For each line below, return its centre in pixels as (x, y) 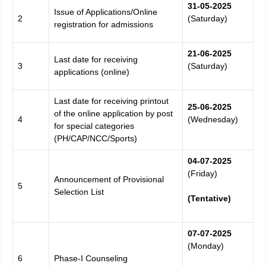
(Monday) (206, 246)
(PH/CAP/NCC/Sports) (96, 139)
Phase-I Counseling (91, 259)
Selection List (79, 192)
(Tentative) (209, 199)
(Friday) (202, 174)
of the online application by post (113, 114)
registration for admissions (104, 25)
